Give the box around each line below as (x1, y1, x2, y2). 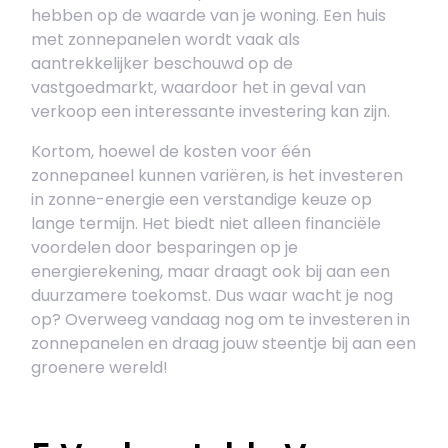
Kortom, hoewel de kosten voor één (31, 140, 311, 163)
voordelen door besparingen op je (31, 236, 298, 259)
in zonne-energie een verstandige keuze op (31, 188, 372, 211)
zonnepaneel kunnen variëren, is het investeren (31, 164, 403, 187)
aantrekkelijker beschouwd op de (31, 52, 293, 75)
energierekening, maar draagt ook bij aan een (31, 260, 390, 283)
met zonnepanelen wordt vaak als (31, 28, 300, 51)
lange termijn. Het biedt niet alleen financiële (31, 212, 381, 235)
